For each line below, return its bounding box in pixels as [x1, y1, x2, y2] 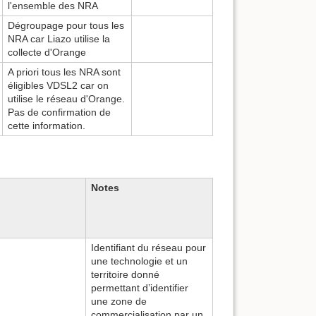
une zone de [91, 295, 147, 307]
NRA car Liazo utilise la [8, 33, 110, 45]
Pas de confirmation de [8, 107, 111, 119]
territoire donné [91, 268, 159, 280]
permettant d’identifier [91, 281, 188, 293]
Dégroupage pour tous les [8, 20, 124, 32]
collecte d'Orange [8, 47, 86, 59]
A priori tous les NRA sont [8, 66, 121, 78]
